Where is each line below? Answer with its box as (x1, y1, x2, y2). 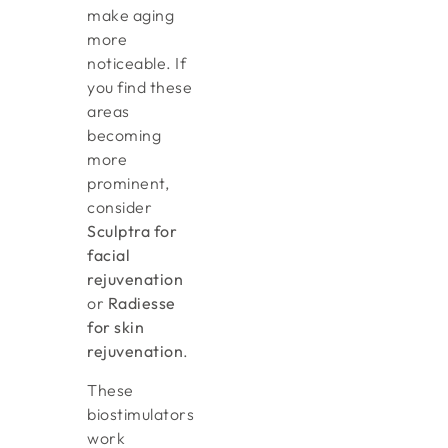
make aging (87, 5, 175, 26)
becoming (87, 125, 162, 146)
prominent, (87, 173, 170, 194)
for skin (87, 317, 145, 338)
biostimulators (87, 403, 195, 424)
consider (87, 197, 153, 218)
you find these (87, 77, 193, 98)
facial (87, 245, 131, 266)
